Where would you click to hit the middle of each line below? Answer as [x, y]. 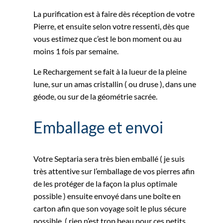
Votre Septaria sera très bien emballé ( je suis [109, 158]
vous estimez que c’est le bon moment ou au [108, 38]
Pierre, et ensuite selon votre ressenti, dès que [111, 26]
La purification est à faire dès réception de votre [114, 13]
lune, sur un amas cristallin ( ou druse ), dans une [115, 84]
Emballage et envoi [99, 127]
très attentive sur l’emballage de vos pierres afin [114, 171]
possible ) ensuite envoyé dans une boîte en [107, 196]
